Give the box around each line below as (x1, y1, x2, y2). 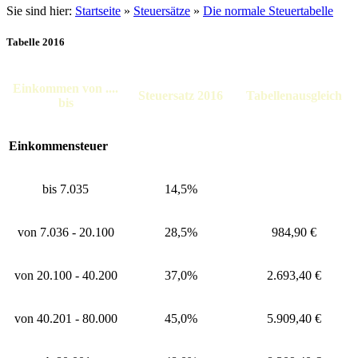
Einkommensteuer (9, 139, 108, 153)
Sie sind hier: (6, 3, 75, 18)
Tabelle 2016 (6, 36, 65, 49)
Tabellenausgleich (246, 89, 342, 103)
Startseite (75, 3, 121, 18)
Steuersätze (133, 3, 190, 18)
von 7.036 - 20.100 (17, 225, 114, 240)
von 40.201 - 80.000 (14, 312, 117, 326)
